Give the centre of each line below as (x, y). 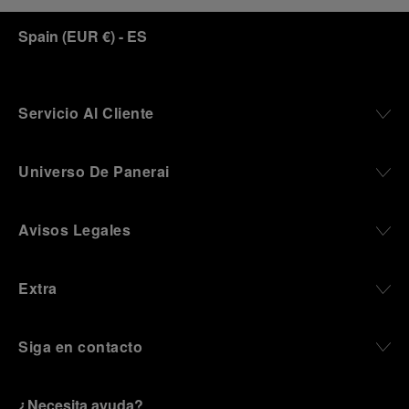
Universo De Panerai (94, 171)
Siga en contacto (80, 346)
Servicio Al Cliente (86, 113)
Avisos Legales (74, 230)
